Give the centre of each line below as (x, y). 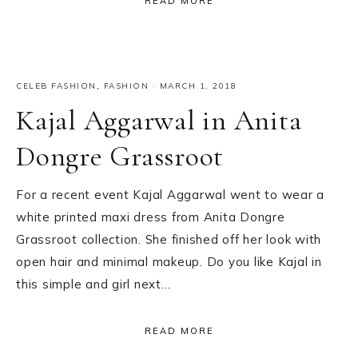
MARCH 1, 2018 (198, 86)
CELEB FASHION (56, 86)
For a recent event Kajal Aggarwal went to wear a (170, 195)
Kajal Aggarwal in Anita (159, 121)
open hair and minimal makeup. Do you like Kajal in (169, 262)
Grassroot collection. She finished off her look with (169, 240)
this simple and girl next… (93, 284)
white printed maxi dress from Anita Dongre (151, 217)
